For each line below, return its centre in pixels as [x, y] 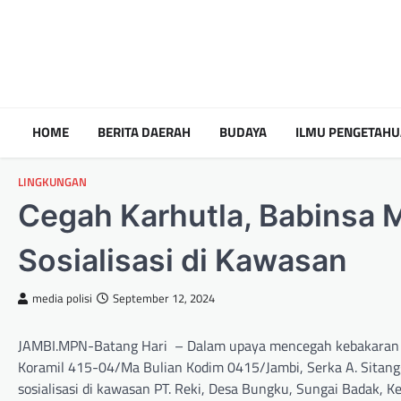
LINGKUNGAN [52, 183]
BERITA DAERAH [144, 132]
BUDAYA [243, 132]
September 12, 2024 [164, 299]
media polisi [62, 299]
